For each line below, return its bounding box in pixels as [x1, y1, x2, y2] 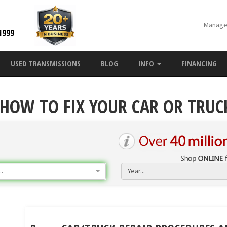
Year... [128, 166, 145, 176]
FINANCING [181, 58, 217, 68]
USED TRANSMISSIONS [11, 58, 81, 68]
